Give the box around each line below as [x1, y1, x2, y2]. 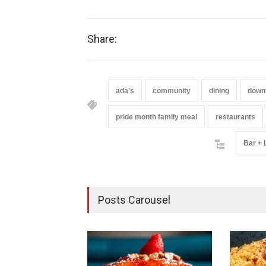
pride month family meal [116, 112, 197, 121]
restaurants [216, 112, 255, 121]
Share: [87, 32, 117, 45]
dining [209, 86, 229, 95]
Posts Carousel [98, 193, 170, 206]
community [153, 86, 191, 95]
